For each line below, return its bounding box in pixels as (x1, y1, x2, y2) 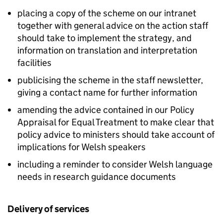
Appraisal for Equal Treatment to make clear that (17, 116, 214, 128)
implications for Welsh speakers (17, 141, 146, 153)
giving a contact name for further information (17, 87, 197, 98)
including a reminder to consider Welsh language (17, 159, 213, 170)
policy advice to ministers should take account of (17, 129, 215, 140)
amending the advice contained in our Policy (17, 104, 194, 115)
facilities (17, 57, 52, 68)
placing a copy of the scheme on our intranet (17, 7, 196, 19)
